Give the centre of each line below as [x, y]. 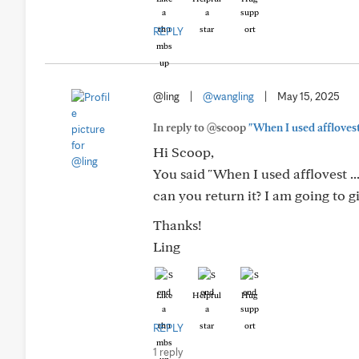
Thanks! [177, 225]
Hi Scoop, [184, 152]
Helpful [207, 295]
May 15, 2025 [309, 96]
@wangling [228, 96]
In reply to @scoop [201, 127]
